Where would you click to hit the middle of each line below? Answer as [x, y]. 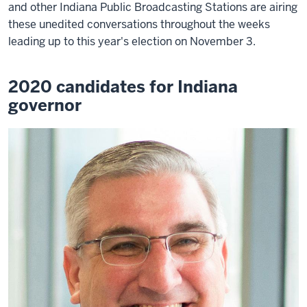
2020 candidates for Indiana [123, 86]
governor [45, 105]
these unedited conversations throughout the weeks [139, 24]
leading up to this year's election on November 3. [132, 41]
